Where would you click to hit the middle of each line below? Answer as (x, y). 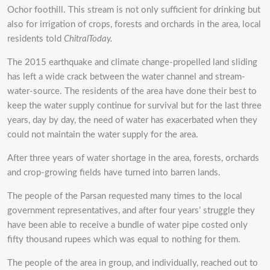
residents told (36, 39)
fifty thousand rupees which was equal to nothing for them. (124, 240)
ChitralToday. (88, 39)
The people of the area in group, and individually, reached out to (133, 263)
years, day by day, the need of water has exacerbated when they (132, 121)
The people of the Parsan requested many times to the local (125, 196)
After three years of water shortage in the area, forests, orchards (133, 159)
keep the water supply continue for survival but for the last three (134, 106)
